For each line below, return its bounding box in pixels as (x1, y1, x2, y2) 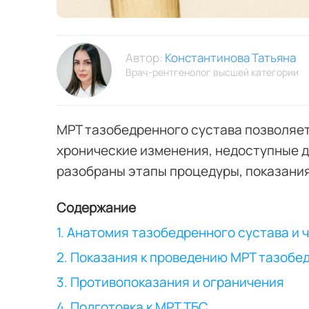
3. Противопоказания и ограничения (57, 273, 284, 291)
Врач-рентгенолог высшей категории (126, 66, 299, 79)
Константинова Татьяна (165, 50, 296, 66)
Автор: (126, 50, 165, 66)
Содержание (57, 199, 136, 217)
